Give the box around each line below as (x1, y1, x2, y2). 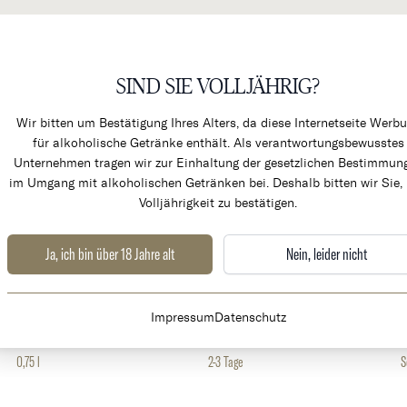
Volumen (15, 333, 71, 347)
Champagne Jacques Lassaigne (15, 287, 151, 305)
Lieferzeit (208, 333, 266, 347)
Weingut (15, 267, 66, 282)
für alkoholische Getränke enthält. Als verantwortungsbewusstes (32, 134, 404, 150)
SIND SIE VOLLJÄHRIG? (116, 76, 320, 98)
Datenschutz (213, 309, 286, 324)
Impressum (150, 309, 214, 324)
